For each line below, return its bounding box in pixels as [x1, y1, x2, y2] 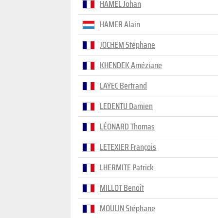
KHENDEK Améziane [100, 58, 162, 72]
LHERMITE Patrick [100, 161, 153, 174]
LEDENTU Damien [100, 99, 153, 113]
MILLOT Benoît [100, 181, 144, 195]
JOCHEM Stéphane [100, 38, 155, 52]
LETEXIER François [100, 140, 156, 154]
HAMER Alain [100, 18, 140, 31]
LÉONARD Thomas [100, 120, 155, 133]
